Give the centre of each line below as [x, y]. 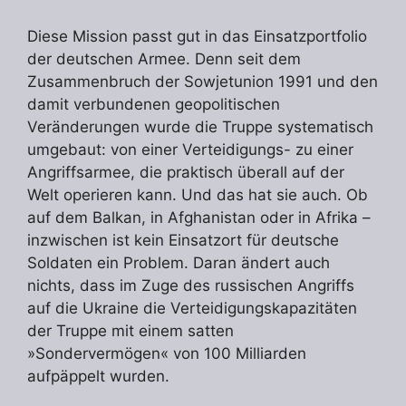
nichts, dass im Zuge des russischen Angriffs [191, 286]
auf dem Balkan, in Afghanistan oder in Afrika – [199, 218]
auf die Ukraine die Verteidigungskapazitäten [192, 309]
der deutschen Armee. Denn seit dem [164, 59]
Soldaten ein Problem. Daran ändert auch [179, 263]
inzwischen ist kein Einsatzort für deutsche [183, 241]
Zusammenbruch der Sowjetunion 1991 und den [203, 82]
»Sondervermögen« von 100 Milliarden [167, 354]
